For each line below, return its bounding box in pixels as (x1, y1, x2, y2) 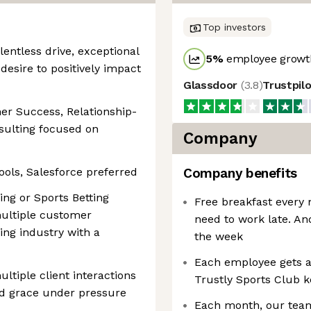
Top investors (203, 22, 266, 33)
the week (194, 230, 243, 243)
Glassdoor (183, 78, 241, 92)
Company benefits (183, 165, 297, 181)
